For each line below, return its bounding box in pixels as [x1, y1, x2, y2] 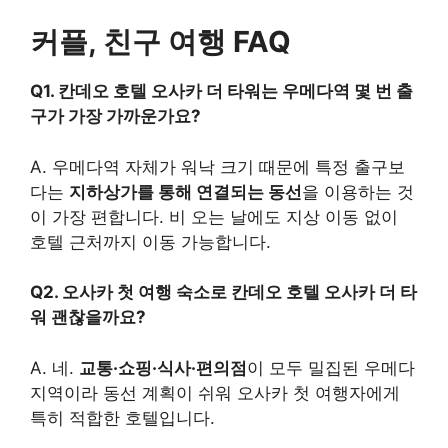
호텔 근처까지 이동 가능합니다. [30, 231, 271, 252]
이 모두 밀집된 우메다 [247, 357, 415, 378]
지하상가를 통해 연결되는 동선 [69, 181, 302, 202]
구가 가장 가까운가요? [30, 106, 201, 127]
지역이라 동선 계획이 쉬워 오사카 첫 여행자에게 [30, 382, 400, 403]
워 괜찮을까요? [30, 307, 146, 328]
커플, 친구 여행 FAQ [30, 24, 291, 60]
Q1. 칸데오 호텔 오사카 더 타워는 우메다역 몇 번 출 [30, 81, 413, 102]
